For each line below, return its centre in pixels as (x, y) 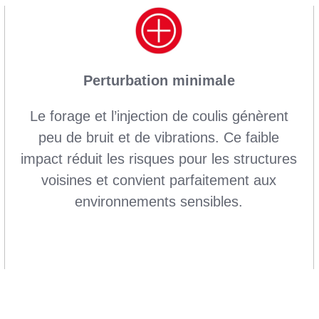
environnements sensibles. (159, 201)
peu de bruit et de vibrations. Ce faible (159, 137)
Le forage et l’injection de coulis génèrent (159, 116)
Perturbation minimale (159, 80)
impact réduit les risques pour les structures (159, 158)
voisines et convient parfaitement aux (159, 180)
